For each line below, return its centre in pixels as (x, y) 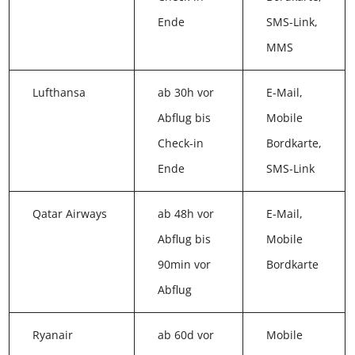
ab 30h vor (183, 96)
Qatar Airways (70, 217)
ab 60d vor (183, 338)
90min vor (181, 268)
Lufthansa (59, 96)
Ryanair (53, 338)
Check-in (178, 147)
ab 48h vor (183, 217)
